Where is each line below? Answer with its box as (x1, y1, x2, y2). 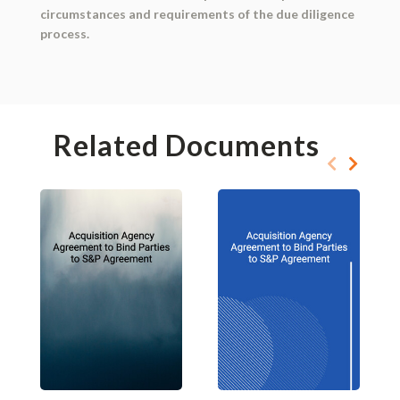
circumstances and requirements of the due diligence (39, 6, 354, 22)
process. (39, 26, 89, 42)
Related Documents (53, 128, 320, 163)
